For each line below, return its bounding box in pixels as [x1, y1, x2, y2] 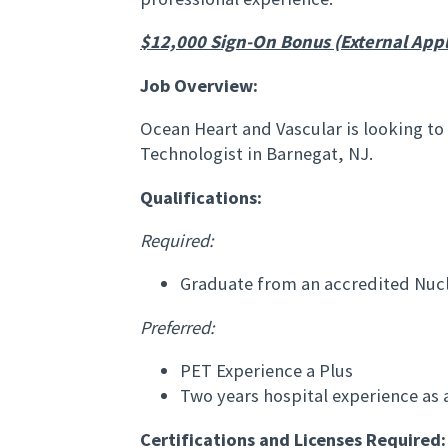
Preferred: [140, 315, 215, 339]
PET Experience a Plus [180, 359, 353, 383]
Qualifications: [140, 185, 262, 209]
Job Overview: [140, 73, 258, 97]
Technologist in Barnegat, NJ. [140, 142, 373, 166]
